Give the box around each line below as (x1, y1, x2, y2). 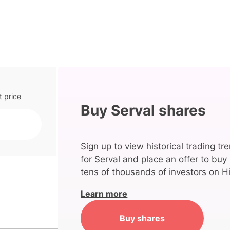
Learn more (81, 188, 128, 199)
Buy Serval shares (81, 102, 206, 120)
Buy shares (120, 213, 165, 223)
